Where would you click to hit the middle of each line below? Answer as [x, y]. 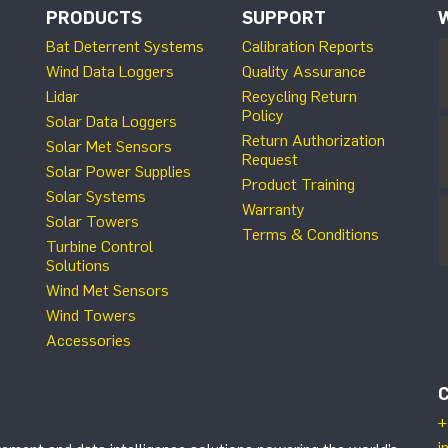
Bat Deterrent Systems [125, 46]
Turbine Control [99, 246]
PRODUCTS [94, 17]
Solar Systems [96, 196]
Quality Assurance [304, 71]
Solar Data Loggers [111, 121]
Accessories [88, 340]
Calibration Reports [308, 46]
